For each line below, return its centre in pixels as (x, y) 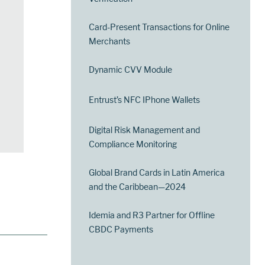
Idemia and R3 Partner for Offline (152, 215)
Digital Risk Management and (145, 130)
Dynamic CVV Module (131, 70)
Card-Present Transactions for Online (159, 27)
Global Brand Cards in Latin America (157, 173)
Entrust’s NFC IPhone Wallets (145, 100)
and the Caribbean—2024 (138, 187)
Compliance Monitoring (133, 144)
